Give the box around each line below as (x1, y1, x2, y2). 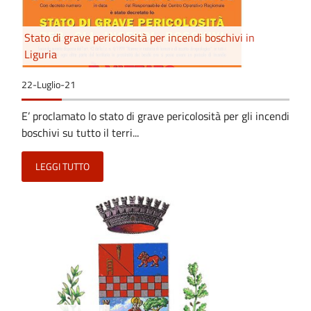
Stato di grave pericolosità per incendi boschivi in (24, 28, 255, 46)
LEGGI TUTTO (35, 159, 90, 174)
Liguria (24, 45, 57, 62)
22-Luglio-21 (22, 77, 76, 92)
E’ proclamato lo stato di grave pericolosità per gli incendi (22, 107, 289, 124)
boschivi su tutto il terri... (22, 124, 139, 141)
